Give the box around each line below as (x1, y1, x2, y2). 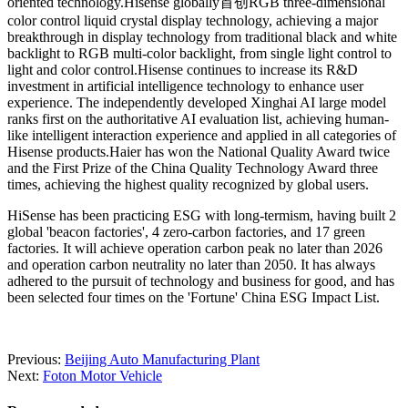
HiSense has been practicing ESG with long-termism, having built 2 (7, 207, 396, 223)
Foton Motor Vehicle (43, 367, 162, 383)
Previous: (7, 351, 65, 367)
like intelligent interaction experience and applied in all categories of (7, 127, 396, 143)
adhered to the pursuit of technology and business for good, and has (7, 272, 394, 289)
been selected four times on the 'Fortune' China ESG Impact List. (7, 289, 380, 305)
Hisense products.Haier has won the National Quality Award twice (7, 143, 390, 159)
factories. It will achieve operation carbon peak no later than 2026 (7, 240, 382, 256)
